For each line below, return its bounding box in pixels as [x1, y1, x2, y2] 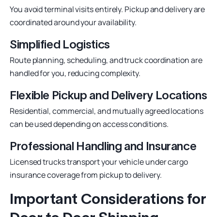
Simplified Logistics [10, 37, 110, 51]
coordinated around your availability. [10, 16, 137, 28]
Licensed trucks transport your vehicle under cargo [10, 156, 188, 167]
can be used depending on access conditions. [10, 118, 169, 129]
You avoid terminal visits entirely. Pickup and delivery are [10, 3, 205, 15]
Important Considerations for [10, 190, 206, 207]
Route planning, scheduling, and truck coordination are [10, 54, 202, 65]
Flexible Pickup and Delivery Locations [10, 88, 207, 102]
